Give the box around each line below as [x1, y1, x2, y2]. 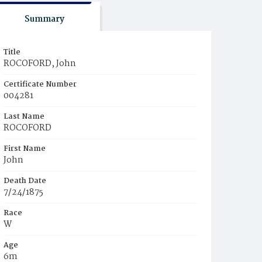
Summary [24, 12, 64, 26]
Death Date [4, 175, 46, 187]
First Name [4, 143, 46, 155]
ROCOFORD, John [4, 57, 76, 71]
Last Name [4, 111, 44, 123]
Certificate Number [4, 78, 77, 91]
